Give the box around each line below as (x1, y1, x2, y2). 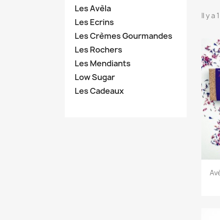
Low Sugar (75, 72, 115, 82)
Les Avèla (75, 3, 111, 14)
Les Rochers (75, 44, 122, 55)
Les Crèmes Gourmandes (75, 30, 172, 41)
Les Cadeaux (75, 85, 124, 96)
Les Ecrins (75, 17, 114, 27)
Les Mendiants (75, 58, 131, 69)
